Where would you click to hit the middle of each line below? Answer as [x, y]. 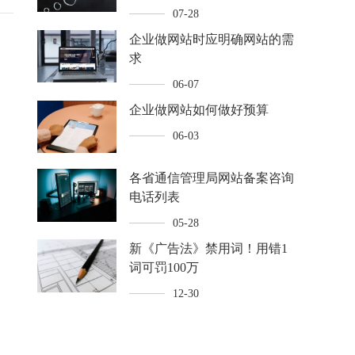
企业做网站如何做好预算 [199, 110]
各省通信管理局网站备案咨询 [212, 178]
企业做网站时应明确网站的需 [212, 39]
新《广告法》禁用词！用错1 [209, 249]
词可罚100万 [164, 268]
